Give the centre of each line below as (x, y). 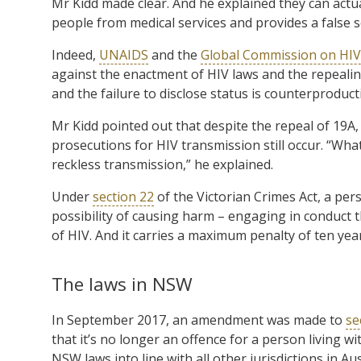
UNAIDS (124, 54)
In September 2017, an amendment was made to (199, 320)
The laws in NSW (122, 284)
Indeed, (75, 54)
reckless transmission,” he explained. (162, 164)
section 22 (123, 196)
